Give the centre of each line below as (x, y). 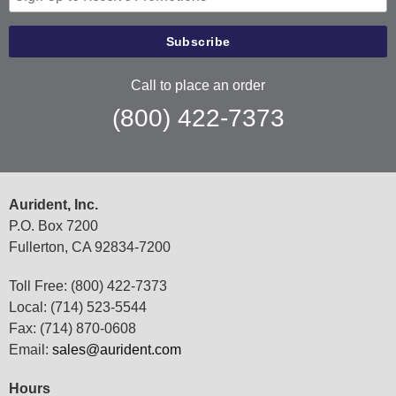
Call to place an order (198, 85)
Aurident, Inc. (53, 204)
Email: (30, 349)
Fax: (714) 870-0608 (72, 328)
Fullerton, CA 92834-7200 (90, 247)
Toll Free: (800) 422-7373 (88, 286)
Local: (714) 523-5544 (78, 307)
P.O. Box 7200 (53, 225)
